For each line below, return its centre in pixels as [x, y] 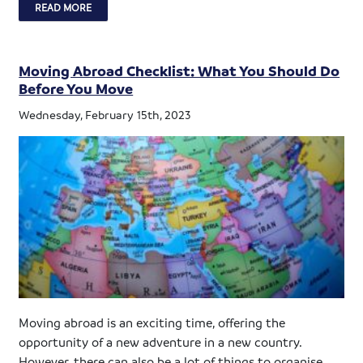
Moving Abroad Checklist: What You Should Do [179, 71]
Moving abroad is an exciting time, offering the [152, 322]
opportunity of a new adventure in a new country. [160, 342]
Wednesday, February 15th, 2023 [105, 115]
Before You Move [76, 89]
